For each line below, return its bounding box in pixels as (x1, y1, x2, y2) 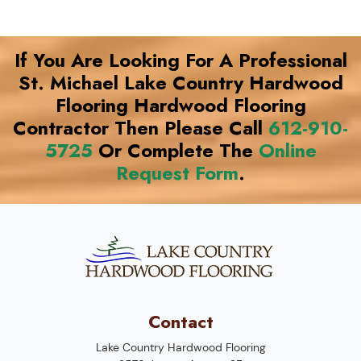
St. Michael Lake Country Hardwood (18, 69, 343, 97)
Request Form (116, 160, 239, 187)
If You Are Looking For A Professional (14, 47, 347, 74)
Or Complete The (92, 137, 259, 164)
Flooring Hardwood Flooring (55, 92, 306, 119)
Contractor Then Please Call (13, 114, 268, 142)
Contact (147, 309, 214, 334)
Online (258, 137, 317, 164)
